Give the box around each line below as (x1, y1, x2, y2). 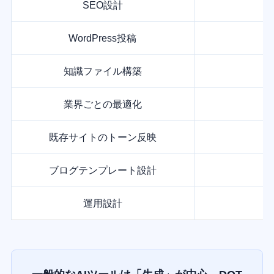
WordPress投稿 (68, 32, 137, 43)
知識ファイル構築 (63, 65, 142, 76)
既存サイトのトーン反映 (48, 131, 157, 143)
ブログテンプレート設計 (48, 164, 157, 176)
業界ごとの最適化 (63, 98, 142, 109)
